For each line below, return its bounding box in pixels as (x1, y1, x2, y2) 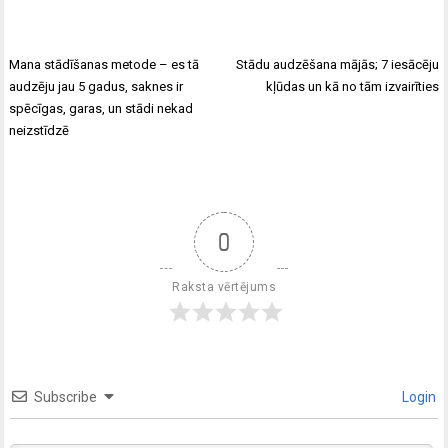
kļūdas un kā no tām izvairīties (265, 79, 439, 95)
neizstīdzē (9, 123, 70, 139)
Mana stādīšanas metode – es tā (9, 57, 200, 73)
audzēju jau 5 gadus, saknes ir (9, 79, 184, 95)
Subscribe (34, 388, 98, 405)
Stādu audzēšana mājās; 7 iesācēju (235, 57, 439, 73)
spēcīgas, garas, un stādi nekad (9, 101, 194, 117)
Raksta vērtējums (172, 279, 276, 294)
